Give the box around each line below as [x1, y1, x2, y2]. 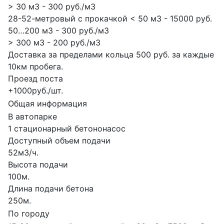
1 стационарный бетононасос [8, 123, 125, 133]
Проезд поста [8, 73, 63, 83]
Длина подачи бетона [8, 183, 93, 193]
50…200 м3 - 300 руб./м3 [8, 25, 109, 35]
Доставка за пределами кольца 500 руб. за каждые [8, 49, 214, 59]
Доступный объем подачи [8, 135, 110, 145]
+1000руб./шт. [8, 85, 63, 95]
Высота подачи [8, 159, 68, 169]
